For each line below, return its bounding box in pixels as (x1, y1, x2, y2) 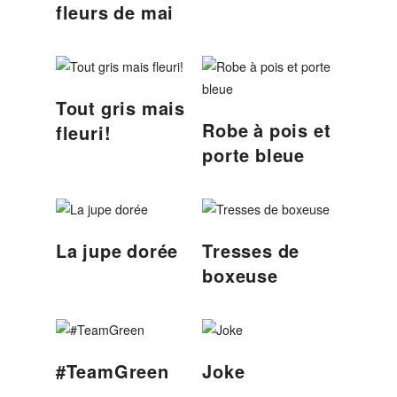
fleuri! (55, 120, 112, 145)
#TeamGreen (55, 358, 169, 384)
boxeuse (202, 262, 278, 288)
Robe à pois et (202, 117, 331, 143)
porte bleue (202, 142, 305, 167)
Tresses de (202, 237, 300, 263)
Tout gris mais (55, 95, 185, 121)
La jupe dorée (55, 237, 179, 263)
